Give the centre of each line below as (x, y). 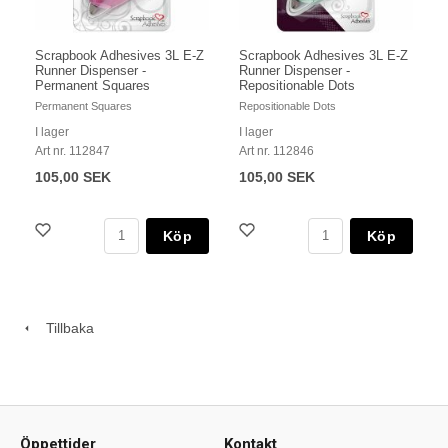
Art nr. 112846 (276, 150)
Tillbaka (64, 327)
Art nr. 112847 (72, 150)
